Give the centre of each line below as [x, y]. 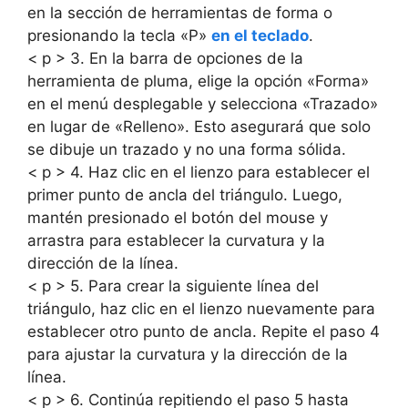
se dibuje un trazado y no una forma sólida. [187, 149]
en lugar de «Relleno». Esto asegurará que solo [199, 127]
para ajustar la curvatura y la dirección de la [188, 354]
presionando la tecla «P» [119, 36]
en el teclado [260, 36]
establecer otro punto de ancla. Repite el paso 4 [204, 331]
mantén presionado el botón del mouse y [178, 218]
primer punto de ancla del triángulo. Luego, [185, 195]
